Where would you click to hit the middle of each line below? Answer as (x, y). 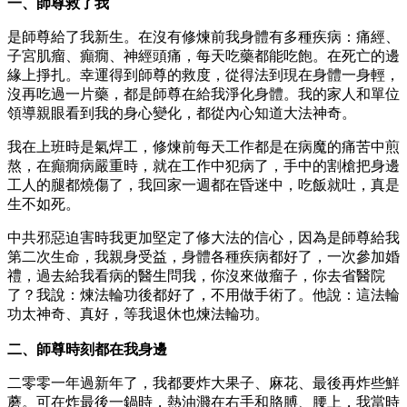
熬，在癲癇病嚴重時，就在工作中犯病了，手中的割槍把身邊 (203, 165)
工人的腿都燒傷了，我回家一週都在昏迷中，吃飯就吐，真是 (203, 184)
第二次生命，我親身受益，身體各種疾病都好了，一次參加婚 (203, 256)
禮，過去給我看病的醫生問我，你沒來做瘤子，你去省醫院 (196, 275)
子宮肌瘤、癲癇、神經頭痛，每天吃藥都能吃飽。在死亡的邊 (203, 55)
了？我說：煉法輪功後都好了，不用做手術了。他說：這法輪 (203, 294)
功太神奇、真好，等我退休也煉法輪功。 (138, 313)
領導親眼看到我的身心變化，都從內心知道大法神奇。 (182, 113)
